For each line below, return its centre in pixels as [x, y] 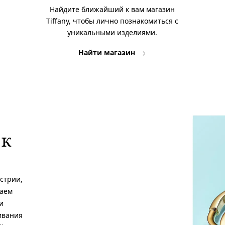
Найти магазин [108, 52]
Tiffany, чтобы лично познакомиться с [113, 21]
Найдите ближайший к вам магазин [113, 9]
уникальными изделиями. [113, 32]
